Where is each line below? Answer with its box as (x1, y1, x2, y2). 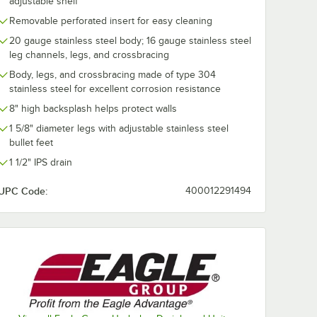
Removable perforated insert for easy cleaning (9, 16, 212, 26)
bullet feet (9, 137, 53, 148)
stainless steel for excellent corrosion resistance (9, 83, 221, 94)
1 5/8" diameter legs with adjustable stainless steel (9, 123, 229, 134)
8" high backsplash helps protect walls (9, 103, 177, 114)
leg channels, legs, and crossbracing (9, 50, 169, 60)
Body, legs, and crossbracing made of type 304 (9, 69, 216, 80)
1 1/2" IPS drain (9, 157, 72, 168)
